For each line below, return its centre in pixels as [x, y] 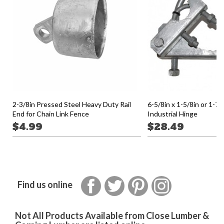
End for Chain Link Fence [51, 113]
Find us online [45, 184]
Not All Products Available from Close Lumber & [112, 215]
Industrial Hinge [172, 113]
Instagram [189, 180]
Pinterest [164, 180]
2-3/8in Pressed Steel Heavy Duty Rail [72, 104]
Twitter [137, 180]
